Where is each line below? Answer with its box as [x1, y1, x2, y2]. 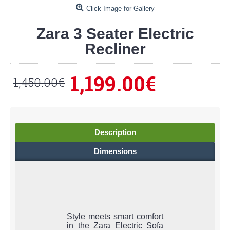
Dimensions [93, 147, 137, 156]
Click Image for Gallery [86, 5, 155, 13]
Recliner [84, 41, 146, 58]
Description [94, 128, 136, 137]
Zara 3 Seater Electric [36, 25, 194, 43]
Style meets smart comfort [67, 212, 163, 221]
